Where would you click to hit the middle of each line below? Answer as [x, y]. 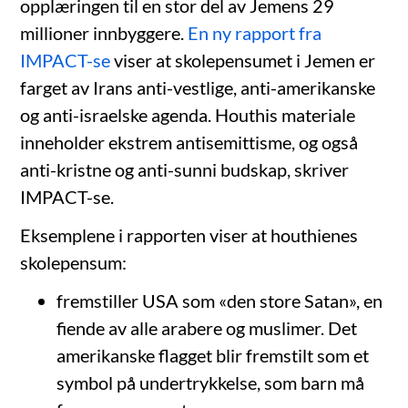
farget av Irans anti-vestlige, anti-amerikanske [198, 88]
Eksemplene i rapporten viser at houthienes [189, 235]
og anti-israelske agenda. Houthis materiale [188, 115]
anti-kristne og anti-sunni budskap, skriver [185, 170]
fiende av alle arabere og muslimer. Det [207, 328]
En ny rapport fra [255, 33]
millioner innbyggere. [104, 33]
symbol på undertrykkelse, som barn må [211, 383]
